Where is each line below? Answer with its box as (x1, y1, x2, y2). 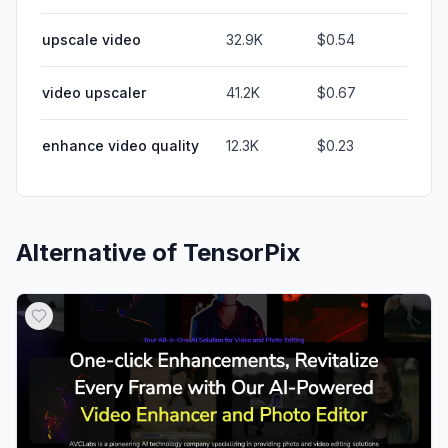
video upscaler (42, 83, 146, 101)
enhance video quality (42, 136, 199, 154)
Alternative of (16, 237, 183, 267)
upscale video (42, 30, 141, 48)
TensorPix (183, 237, 301, 267)
